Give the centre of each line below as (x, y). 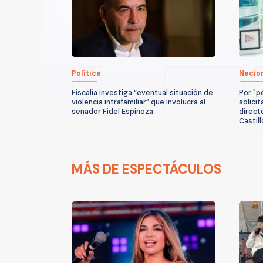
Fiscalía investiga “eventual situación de (142, 92)
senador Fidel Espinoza (112, 111)
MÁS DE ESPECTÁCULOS (146, 169)
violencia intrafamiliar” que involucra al (139, 102)
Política (86, 73)
